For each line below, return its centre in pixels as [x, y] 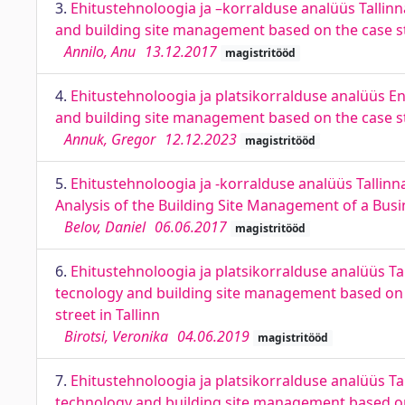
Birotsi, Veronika [116, 336]
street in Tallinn [108, 315]
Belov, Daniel [105, 227]
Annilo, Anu [100, 52]
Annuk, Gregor [110, 139]
